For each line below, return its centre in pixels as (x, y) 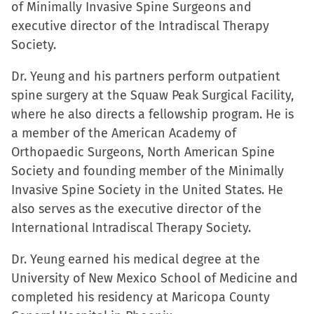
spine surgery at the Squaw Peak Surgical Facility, (152, 95)
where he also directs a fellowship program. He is (152, 114)
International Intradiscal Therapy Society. (131, 228)
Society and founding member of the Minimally (148, 171)
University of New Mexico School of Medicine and (155, 278)
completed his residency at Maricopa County (141, 297)
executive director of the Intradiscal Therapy (140, 26)
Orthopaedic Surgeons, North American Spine (143, 152)
